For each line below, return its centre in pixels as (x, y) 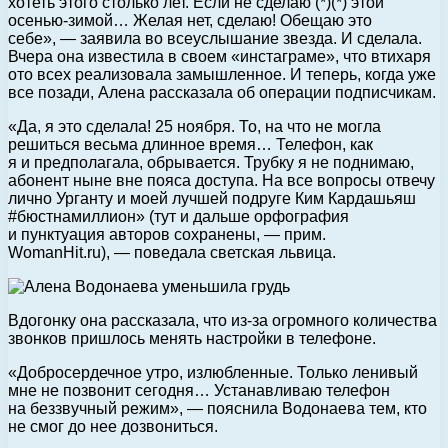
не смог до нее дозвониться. (113, 426)
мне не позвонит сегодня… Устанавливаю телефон (199, 390)
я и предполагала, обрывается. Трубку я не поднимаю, (211, 162)
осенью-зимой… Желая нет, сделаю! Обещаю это (190, 20)
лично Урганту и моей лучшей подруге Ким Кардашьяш (212, 198)
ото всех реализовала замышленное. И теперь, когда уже (222, 74)
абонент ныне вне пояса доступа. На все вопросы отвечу (221, 180)
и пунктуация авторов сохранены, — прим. (167, 234)
